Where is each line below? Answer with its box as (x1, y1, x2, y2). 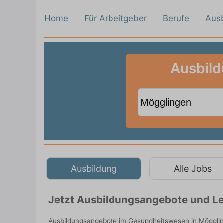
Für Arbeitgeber (84, 13, 147, 23)
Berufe (163, 13, 189, 23)
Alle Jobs (174, 163, 212, 174)
